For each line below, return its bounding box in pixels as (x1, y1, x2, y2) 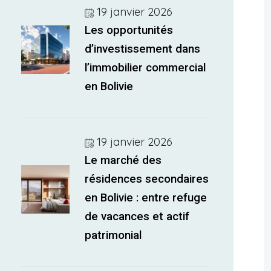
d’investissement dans (85, 42, 201, 56)
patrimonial (85, 229, 142, 242)
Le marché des (85, 154, 162, 167)
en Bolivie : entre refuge (85, 191, 207, 204)
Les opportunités (85, 24, 174, 37)
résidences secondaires (85, 172, 209, 186)
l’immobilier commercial (85, 61, 206, 74)
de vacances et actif (85, 210, 190, 223)
